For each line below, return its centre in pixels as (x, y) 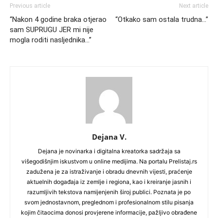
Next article (194, 6)
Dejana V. (109, 136)
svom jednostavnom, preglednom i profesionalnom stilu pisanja (109, 202)
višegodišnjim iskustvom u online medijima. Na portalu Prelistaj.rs (109, 161)
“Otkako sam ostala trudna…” (162, 19)
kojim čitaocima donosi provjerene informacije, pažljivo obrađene (109, 212)
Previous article (30, 6)
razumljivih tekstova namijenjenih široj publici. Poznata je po (109, 192)
